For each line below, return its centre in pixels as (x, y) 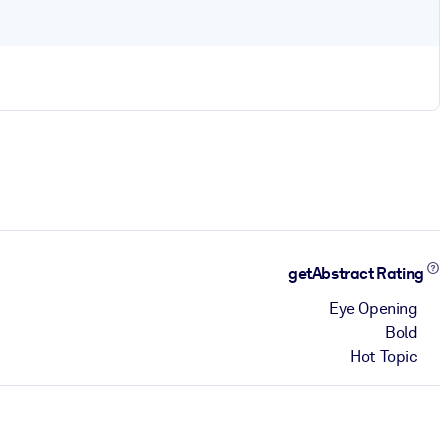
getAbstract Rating (357, 274)
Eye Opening (373, 308)
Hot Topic (384, 356)
